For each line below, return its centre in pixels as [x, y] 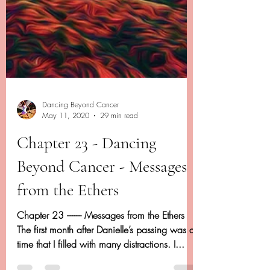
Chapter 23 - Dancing [86, 215]
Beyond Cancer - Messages [102, 239]
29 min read [119, 188]
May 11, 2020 [66, 188]
